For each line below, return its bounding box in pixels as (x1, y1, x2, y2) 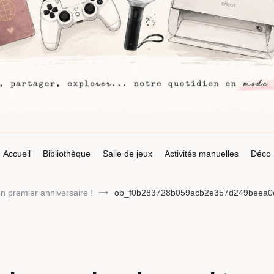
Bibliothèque (43, 148, 91, 158)
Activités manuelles (165, 148, 239, 158)
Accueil (3, 148, 31, 158)
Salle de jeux (103, 148, 152, 158)
